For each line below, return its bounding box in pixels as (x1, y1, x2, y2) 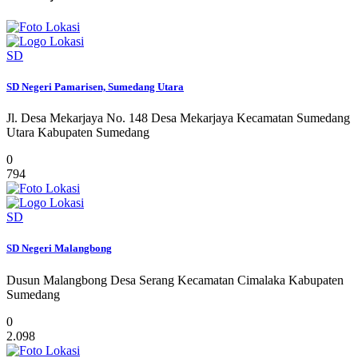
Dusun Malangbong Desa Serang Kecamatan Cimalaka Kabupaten (6, 272, 344, 287)
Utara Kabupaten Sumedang (6, 125, 149, 140)
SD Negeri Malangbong (6, 242, 112, 255)
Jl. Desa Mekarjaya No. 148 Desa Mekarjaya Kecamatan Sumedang (6, 111, 350, 125)
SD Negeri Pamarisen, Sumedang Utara (6, 80, 184, 93)
